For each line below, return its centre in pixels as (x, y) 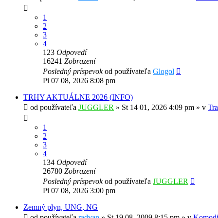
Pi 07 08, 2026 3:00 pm (79, 191)
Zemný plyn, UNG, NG (61, 207)
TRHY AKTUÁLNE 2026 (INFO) (78, 97)
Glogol (163, 72)
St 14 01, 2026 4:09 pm (158, 108)
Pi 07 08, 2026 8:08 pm (79, 81)
